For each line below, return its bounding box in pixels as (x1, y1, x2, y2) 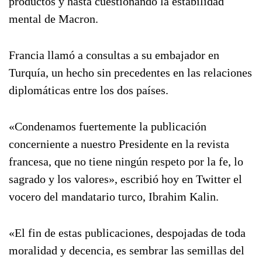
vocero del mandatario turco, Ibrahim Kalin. (9, 190, 219, 203)
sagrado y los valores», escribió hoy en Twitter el (9, 173, 242, 185)
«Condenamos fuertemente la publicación (9, 120, 206, 133)
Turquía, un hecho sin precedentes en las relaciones (9, 66, 252, 79)
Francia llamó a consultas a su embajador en (9, 49, 219, 61)
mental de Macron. (9, 12, 98, 25)
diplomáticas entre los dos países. (9, 84, 168, 96)
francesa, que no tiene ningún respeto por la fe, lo (9, 155, 243, 168)
